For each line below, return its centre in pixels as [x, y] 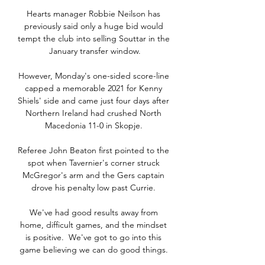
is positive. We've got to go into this [93, 237]
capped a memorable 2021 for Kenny [93, 88]
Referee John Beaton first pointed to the [93, 151]
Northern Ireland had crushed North [93, 113]
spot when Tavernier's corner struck [93, 163]
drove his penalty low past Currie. [95, 188]
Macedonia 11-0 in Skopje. [95, 126]
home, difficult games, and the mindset [93, 225]
